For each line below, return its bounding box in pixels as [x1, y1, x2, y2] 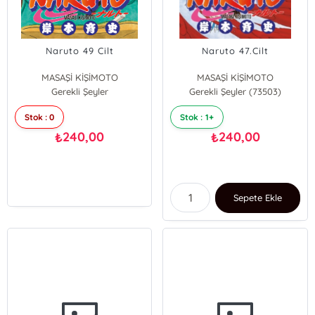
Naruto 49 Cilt [45, 45, 114, 56]
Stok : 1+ [180, 112, 214, 122]
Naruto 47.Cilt [202, 45, 269, 56]
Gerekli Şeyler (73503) [189, 86, 282, 97]
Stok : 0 [25, 112, 55, 122]
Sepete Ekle [233, 192, 283, 203]
